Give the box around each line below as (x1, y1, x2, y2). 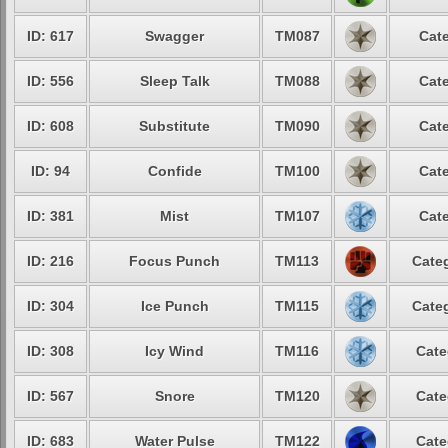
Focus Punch (129, 253, 220, 269)
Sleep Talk (139, 73, 210, 89)
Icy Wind (145, 343, 204, 359)
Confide (147, 163, 202, 179)
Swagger (145, 28, 204, 44)
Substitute (139, 118, 210, 134)
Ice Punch (140, 298, 209, 314)
